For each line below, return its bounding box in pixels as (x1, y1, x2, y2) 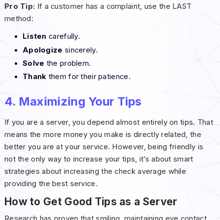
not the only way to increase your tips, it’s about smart (4, 155, 193, 164)
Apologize (22, 45, 63, 55)
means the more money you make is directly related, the (4, 130, 201, 139)
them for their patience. (46, 72, 131, 82)
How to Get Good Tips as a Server (4, 195, 178, 208)
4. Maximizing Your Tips (4, 94, 142, 109)
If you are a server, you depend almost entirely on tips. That (4, 118, 214, 127)
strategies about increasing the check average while (4, 167, 187, 176)
